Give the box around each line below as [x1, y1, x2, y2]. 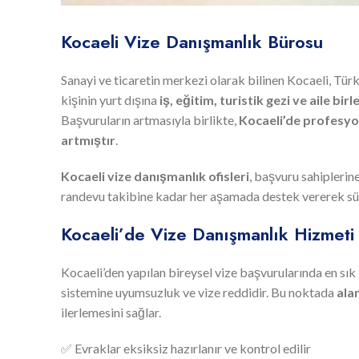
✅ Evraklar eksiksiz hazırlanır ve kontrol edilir [61, 340, 311, 356]
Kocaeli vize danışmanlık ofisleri [61, 167, 249, 184]
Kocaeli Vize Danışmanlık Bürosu [61, 28, 323, 54]
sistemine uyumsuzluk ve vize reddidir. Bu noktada [61, 284, 337, 300]
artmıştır [61, 131, 115, 147]
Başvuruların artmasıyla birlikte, [61, 111, 239, 127]
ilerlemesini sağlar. [61, 304, 161, 320]
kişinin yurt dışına [61, 91, 159, 107]
